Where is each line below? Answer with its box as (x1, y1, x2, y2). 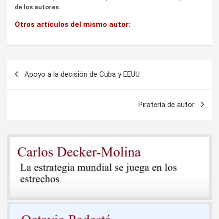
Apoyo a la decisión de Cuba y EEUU (24, 69, 140, 79)
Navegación (7, 60, 72, 74)
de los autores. (15, 3, 61, 11)
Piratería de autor (138, 100, 195, 109)
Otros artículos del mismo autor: (15, 20, 131, 29)
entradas (7, 91, 55, 105)
